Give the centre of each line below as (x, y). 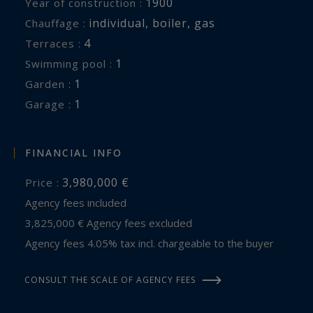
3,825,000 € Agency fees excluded (113, 223)
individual (117, 23)
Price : (46, 182)
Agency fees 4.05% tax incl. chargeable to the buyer (153, 243)
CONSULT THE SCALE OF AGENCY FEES (110, 279)
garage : (52, 104)
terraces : (57, 44)
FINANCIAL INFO (74, 152)
